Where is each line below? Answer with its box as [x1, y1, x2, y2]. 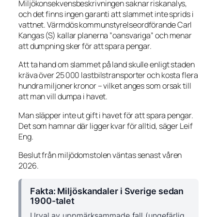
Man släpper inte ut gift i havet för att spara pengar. [18, 109, 193, 121]
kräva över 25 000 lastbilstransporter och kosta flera [18, 70, 198, 81]
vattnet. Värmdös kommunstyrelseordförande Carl [18, 19, 192, 31]
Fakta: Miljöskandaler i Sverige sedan [30, 186, 184, 197]
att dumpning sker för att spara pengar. [18, 41, 152, 52]
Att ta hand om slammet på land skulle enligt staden [18, 59, 195, 70]
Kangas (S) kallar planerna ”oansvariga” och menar [18, 30, 192, 41]
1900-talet [30, 196, 75, 206]
